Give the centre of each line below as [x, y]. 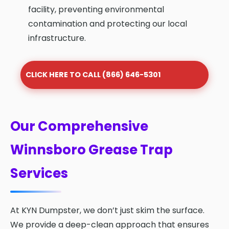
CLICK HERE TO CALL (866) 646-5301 [94, 75]
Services [39, 174]
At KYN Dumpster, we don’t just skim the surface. [107, 211]
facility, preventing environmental [96, 10]
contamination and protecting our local [108, 24]
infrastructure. [57, 38]
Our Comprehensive [79, 127]
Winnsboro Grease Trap [91, 150]
